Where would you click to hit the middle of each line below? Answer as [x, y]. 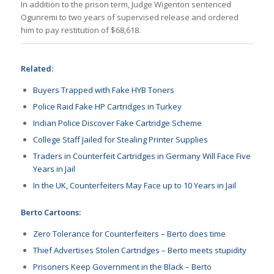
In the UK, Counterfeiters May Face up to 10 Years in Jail [134, 186]
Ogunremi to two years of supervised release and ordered [129, 17]
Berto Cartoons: [50, 213]
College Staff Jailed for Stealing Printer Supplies [120, 140]
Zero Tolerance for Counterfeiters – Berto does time [129, 234]
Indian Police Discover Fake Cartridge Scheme [117, 123]
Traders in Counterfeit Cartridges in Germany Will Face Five [142, 156]
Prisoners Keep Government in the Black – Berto [122, 267]
